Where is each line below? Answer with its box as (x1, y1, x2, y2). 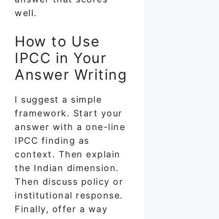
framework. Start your (15, 108, 123, 118)
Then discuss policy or (15, 176, 123, 187)
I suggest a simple (15, 94, 102, 105)
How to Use (15, 32, 100, 50)
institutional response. (15, 190, 123, 200)
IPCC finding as (15, 135, 89, 146)
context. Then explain (15, 149, 121, 159)
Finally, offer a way (15, 203, 108, 214)
